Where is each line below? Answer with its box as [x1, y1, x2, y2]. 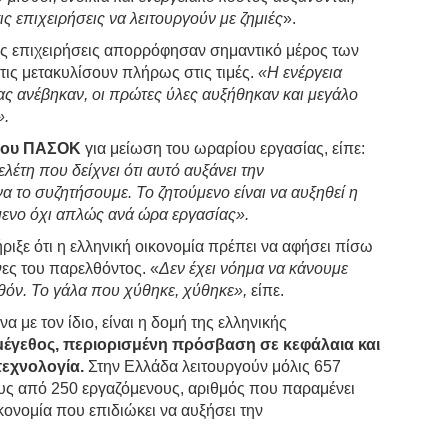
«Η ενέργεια [258, 63, 343, 81]
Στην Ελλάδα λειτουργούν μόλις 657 [84, 357, 342, 375]
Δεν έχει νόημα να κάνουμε [159, 259, 349, 277]
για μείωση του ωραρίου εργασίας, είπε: [81, 139, 366, 157]
